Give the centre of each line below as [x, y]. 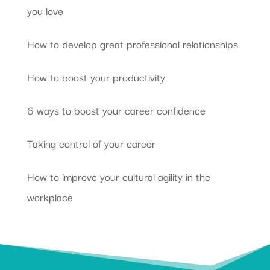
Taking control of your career [91, 143]
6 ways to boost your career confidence [116, 110]
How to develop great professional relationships [132, 44]
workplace [50, 197]
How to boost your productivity [96, 77]
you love [45, 11]
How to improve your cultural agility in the [118, 177]
